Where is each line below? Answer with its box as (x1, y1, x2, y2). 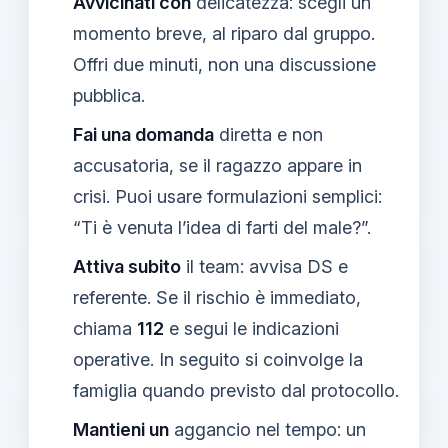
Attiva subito (73, 255, 181, 277)
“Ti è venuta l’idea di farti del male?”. (73, 216, 371, 238)
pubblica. (73, 84, 145, 106)
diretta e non (214, 123, 323, 145)
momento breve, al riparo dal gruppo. (73, 22, 375, 44)
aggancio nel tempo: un (169, 418, 366, 440)
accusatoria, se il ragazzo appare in (73, 154, 362, 176)
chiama (73, 317, 137, 339)
